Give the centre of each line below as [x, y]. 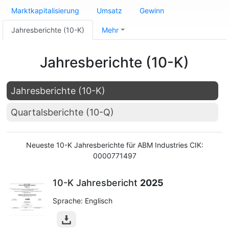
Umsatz [109, 10]
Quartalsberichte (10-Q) [62, 112]
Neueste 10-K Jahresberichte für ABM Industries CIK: [114, 145]
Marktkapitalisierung [45, 10]
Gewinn [152, 10]
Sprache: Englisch [83, 201]
